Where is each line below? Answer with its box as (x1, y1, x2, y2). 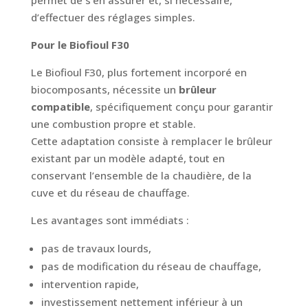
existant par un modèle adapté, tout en (30, 151, 225, 166)
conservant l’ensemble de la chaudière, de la (30, 168, 252, 183)
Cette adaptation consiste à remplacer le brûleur (30, 134, 272, 148)
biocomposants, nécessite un (30, 82, 179, 97)
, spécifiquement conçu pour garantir (89, 100, 273, 114)
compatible (30, 100, 90, 114)
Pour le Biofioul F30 (30, 38, 129, 52)
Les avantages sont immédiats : (30, 213, 189, 228)
